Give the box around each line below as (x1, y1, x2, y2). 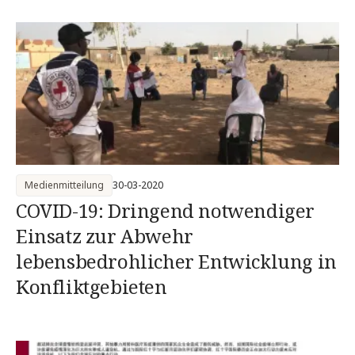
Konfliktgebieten (16, 273, 167, 300)
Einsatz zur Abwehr (16, 223, 193, 249)
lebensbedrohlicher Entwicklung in (16, 248, 337, 274)
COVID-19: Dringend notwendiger (16, 197, 315, 223)
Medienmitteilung (25, 178, 104, 192)
